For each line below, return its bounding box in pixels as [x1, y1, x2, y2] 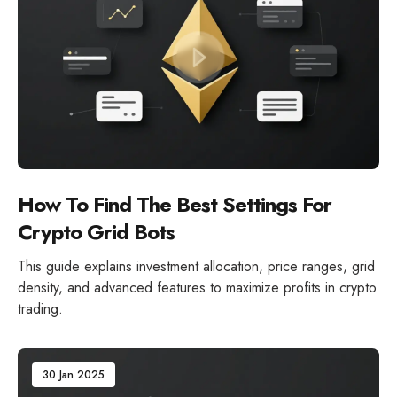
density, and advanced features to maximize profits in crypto [18, 277, 377, 299]
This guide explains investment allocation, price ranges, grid [18, 256, 375, 277]
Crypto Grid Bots [18, 216, 175, 248]
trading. [18, 299, 63, 320]
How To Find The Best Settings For [18, 189, 331, 221]
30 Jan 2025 [43, 367, 105, 384]
